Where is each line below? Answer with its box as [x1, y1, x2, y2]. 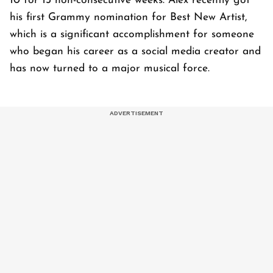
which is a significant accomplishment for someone [10, 29, 254, 40]
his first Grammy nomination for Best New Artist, [10, 12, 247, 23]
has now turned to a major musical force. [10, 63, 210, 74]
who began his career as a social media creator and [10, 46, 261, 57]
